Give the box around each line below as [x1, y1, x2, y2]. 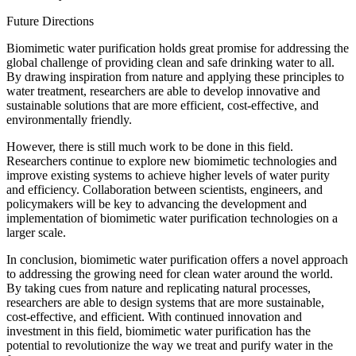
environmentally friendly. [6, 112, 132, 126]
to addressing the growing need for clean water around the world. [6, 266, 333, 281]
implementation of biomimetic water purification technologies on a [6, 211, 338, 225]
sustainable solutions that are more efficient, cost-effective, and [6, 98, 319, 112]
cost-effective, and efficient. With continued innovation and [6, 309, 302, 323]
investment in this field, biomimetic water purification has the [6, 323, 311, 338]
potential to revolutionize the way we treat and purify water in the [6, 338, 333, 352]
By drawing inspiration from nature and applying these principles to [6, 69, 344, 83]
